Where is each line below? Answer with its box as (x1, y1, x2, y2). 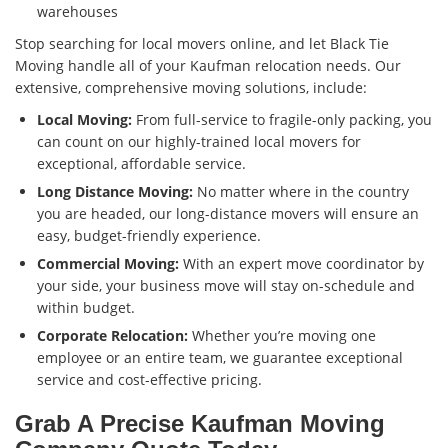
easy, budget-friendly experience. (37, 226, 261, 246)
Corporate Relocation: (37, 326, 188, 346)
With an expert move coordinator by (179, 254, 424, 274)
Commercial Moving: (37, 254, 179, 274)
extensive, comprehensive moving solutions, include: (15, 78, 367, 98)
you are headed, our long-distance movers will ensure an (37, 204, 419, 224)
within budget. (37, 298, 135, 318)
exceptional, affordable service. (37, 154, 246, 174)
